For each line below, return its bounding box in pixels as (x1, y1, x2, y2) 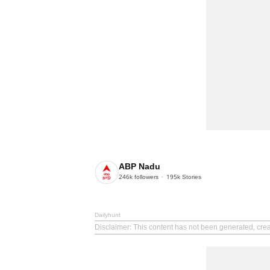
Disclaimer (95, 223, 130, 232)
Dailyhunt (95, 211, 121, 219)
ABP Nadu (119, 162, 160, 173)
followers (133, 174, 159, 182)
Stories (180, 174, 201, 182)
